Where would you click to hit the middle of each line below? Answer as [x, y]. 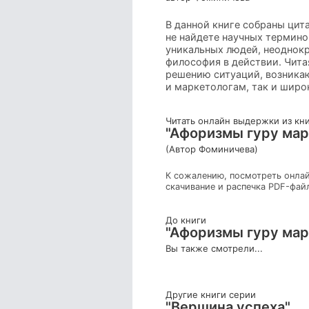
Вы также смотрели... [214, 249]
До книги [186, 220]
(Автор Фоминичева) [212, 149]
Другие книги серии [211, 295]
